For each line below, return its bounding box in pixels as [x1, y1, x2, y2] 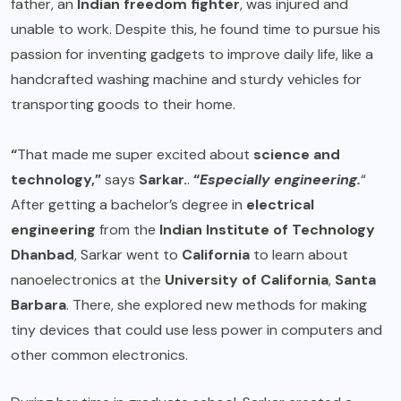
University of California [165, 269, 328, 289]
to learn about [250, 244, 348, 264]
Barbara [11, 294, 66, 314]
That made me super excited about [17, 144, 250, 164]
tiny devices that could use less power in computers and [11, 320, 382, 339]
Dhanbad [11, 244, 74, 264]
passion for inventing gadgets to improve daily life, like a [11, 44, 373, 64]
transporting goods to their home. [11, 94, 235, 114]
